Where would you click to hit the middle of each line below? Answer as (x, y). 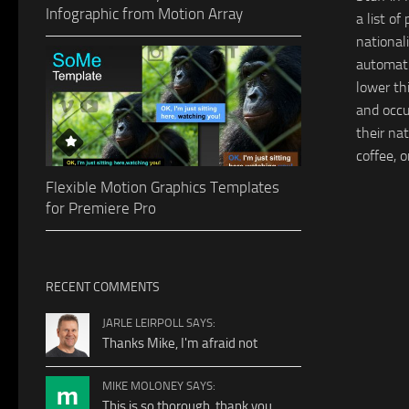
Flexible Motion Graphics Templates (163, 187)
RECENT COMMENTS (103, 287)
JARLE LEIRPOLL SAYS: (159, 322)
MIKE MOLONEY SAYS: (159, 385)
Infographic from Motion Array (144, 13)
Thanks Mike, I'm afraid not (180, 343)
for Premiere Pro (101, 208)
